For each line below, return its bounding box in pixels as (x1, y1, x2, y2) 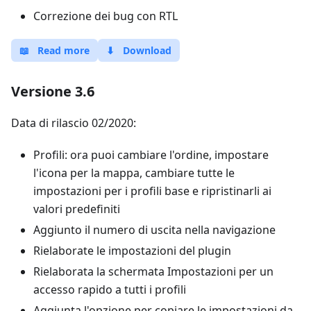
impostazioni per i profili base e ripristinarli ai (33, 183, 271, 199)
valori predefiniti (33, 201, 120, 217)
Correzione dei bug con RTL (33, 8, 178, 24)
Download (123, 44, 171, 57)
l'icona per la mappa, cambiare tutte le (33, 165, 235, 180)
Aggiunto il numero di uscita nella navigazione (33, 222, 276, 237)
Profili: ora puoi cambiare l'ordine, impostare (33, 147, 269, 162)
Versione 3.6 (11, 82, 94, 101)
